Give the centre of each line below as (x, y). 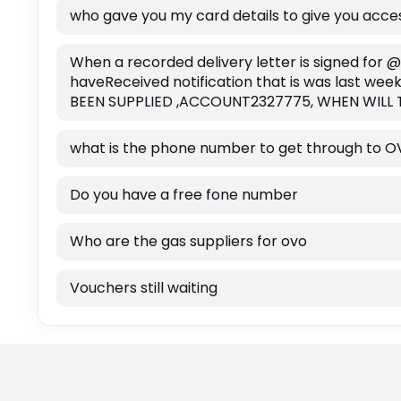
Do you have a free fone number (183, 195)
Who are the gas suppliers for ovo (188, 242)
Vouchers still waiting (143, 288)
